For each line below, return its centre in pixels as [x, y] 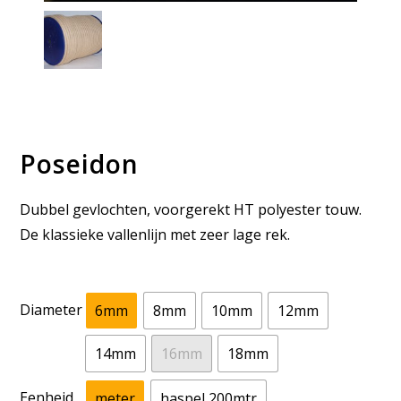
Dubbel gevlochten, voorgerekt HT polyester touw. [191, 209]
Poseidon [80, 164]
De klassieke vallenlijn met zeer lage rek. [155, 235]
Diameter [51, 310]
